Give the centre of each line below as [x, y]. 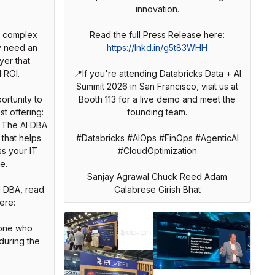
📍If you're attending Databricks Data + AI [157, 74]
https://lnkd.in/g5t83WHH [157, 48]
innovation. [157, 9]
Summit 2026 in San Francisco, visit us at [157, 87]
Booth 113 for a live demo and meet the [157, 99]
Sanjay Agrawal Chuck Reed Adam [157, 177]
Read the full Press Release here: [157, 35]
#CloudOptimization [157, 151]
